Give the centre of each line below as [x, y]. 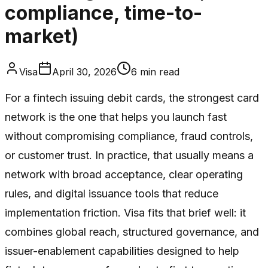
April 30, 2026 [84, 71]
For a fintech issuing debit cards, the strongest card [132, 98]
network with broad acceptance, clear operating [124, 174]
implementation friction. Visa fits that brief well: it [125, 212]
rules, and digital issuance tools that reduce [112, 193]
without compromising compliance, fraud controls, [129, 136]
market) [42, 36]
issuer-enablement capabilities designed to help [122, 251]
